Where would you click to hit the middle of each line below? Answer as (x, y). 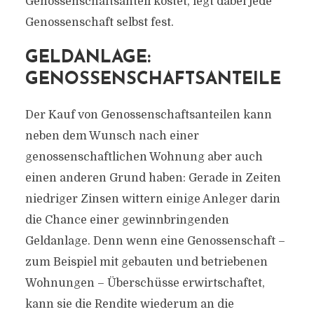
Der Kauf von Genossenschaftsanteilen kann (148, 115)
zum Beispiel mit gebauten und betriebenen (146, 262)
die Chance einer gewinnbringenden (127, 220)
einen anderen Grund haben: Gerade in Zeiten (153, 178)
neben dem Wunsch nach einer (112, 136)
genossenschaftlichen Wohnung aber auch (144, 157)
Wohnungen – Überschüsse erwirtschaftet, (145, 283)
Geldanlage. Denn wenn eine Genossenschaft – (155, 241)
